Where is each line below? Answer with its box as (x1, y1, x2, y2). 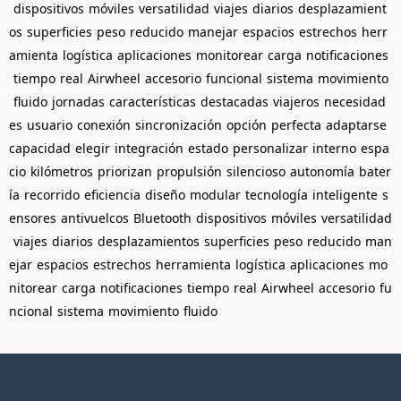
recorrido (24, 185, 80, 203)
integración (115, 139, 183, 157)
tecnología (245, 185, 308, 203)
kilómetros (30, 162, 93, 180)
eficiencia (84, 185, 141, 203)
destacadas (200, 92, 269, 110)
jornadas (52, 92, 105, 110)
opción (226, 115, 267, 133)
